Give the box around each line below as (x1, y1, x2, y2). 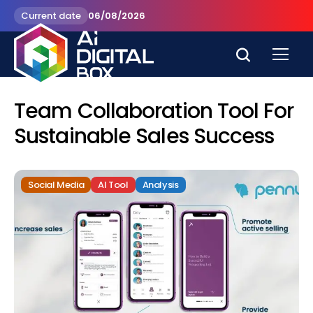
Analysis (142, 178, 179, 191)
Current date (21, 9, 81, 22)
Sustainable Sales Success (14, 122, 275, 151)
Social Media (28, 178, 85, 191)
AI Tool (98, 178, 129, 191)
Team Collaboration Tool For (14, 96, 293, 126)
